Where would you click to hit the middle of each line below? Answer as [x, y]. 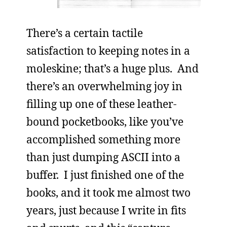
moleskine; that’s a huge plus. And [112, 68]
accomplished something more [103, 139]
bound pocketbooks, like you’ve [105, 121]
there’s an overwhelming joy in [104, 86]
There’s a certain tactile [85, 33]
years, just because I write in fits [106, 210]
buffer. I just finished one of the [105, 175]
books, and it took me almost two [108, 192]
